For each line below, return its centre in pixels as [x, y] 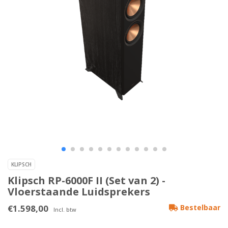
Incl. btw [65, 210]
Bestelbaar [199, 208]
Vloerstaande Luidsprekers [79, 192]
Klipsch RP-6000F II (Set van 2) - [87, 181]
